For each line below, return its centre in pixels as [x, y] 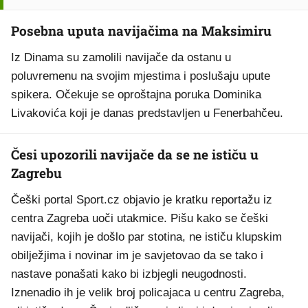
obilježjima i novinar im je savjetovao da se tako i [137, 255]
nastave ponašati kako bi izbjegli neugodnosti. [129, 274]
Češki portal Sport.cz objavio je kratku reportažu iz [142, 200]
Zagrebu [36, 173]
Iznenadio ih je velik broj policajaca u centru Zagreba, [148, 293]
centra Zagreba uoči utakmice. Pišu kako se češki [140, 218]
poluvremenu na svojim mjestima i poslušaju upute [141, 76]
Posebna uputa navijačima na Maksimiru [141, 31]
